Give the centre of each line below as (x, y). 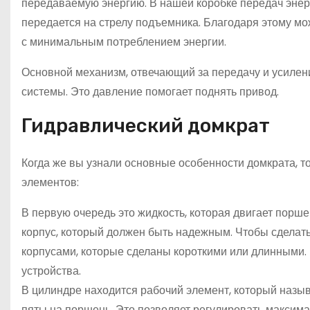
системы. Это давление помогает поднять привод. (150, 92)
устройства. (51, 271)
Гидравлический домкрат (146, 126)
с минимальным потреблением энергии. (124, 42)
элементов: (50, 182)
